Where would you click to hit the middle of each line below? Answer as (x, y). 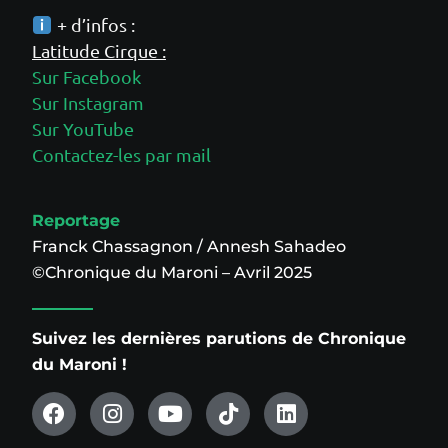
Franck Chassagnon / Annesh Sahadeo (189, 246)
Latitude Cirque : (99, 50)
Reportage (76, 220)
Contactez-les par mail (121, 154)
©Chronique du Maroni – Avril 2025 (172, 272)
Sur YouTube (83, 128)
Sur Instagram (88, 102)
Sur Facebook (86, 76)
